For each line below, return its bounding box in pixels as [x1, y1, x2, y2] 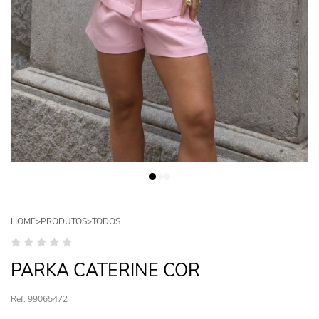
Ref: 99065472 [11, 293, 68, 305]
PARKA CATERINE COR [11, 258, 200, 283]
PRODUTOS [41, 215, 87, 227]
